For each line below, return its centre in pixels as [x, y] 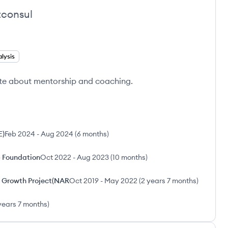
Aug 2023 [93, 157]
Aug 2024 [57, 134]
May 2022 [121, 181]
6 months [92, 134]
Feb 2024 [20, 134]
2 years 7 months [169, 181]
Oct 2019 [84, 181]
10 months [129, 157]
